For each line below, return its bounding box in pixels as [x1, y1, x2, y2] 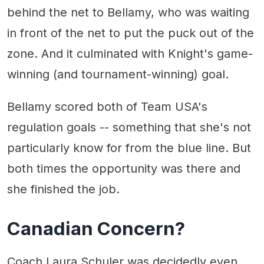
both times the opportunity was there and [7, 161, 240, 176]
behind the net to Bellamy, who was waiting [7, 5, 249, 19]
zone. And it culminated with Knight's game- [7, 46, 253, 61]
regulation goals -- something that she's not [7, 120, 251, 134]
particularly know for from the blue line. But [7, 140, 251, 155]
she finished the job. [7, 181, 120, 196]
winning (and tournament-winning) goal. [7, 67, 229, 81]
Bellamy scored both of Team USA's [7, 99, 207, 114]
